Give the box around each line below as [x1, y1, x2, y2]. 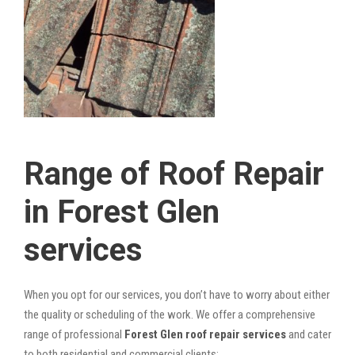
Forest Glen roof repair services [124, 326, 286, 342]
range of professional [24, 326, 124, 342]
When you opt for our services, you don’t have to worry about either [24, 287, 330, 302]
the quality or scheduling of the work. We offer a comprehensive [24, 307, 315, 322]
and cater [286, 326, 331, 342]
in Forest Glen [24, 193, 219, 231]
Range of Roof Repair [24, 155, 324, 193]
